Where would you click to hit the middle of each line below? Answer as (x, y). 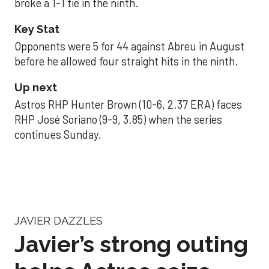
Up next (36, 88)
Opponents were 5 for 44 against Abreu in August (129, 46)
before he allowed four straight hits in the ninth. (126, 61)
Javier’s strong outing (131, 244)
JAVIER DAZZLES (59, 220)
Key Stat (37, 29)
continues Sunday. (58, 135)
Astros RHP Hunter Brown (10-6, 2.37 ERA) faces (128, 105)
